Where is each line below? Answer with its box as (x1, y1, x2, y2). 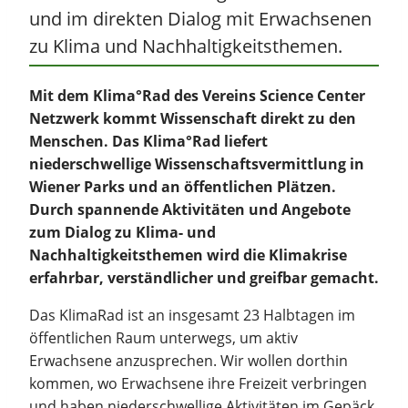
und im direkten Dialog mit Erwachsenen (29, 6, 372, 32)
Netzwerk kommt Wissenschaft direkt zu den (29, 108, 356, 129)
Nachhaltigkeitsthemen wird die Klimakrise (29, 245, 347, 266)
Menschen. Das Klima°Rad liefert (29, 131, 268, 152)
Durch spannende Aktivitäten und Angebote (29, 199, 351, 220)
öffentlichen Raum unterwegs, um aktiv (29, 328, 298, 349)
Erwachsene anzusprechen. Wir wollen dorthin (29, 351, 348, 372)
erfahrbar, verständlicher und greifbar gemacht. (29, 268, 379, 289)
